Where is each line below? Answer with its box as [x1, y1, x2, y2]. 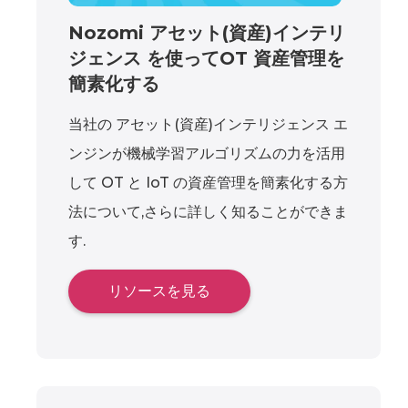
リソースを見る [108, 281, 210, 300]
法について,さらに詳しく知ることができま [68, 202, 348, 220]
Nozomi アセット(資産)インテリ [68, 21, 345, 44]
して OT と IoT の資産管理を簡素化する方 [68, 173, 348, 191]
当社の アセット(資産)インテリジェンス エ [68, 115, 348, 133]
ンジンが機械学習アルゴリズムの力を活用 [68, 144, 345, 162]
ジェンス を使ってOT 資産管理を [68, 46, 344, 69]
